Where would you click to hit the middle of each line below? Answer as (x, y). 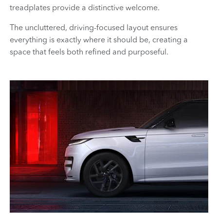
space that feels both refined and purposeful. (90, 52)
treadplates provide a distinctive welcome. (85, 8)
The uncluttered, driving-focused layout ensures (94, 27)
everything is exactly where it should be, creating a (99, 40)
